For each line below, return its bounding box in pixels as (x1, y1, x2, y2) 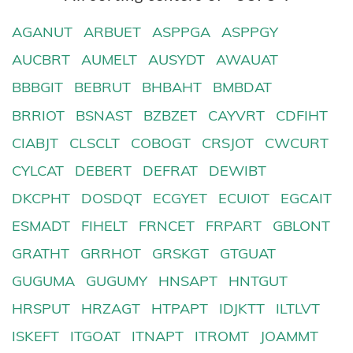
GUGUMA (12, 272, 75, 291)
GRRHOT (80, 244, 142, 263)
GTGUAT (220, 244, 277, 263)
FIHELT (81, 216, 128, 235)
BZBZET (143, 106, 198, 124)
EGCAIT (281, 188, 333, 207)
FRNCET (139, 216, 195, 235)
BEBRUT (74, 78, 132, 97)
